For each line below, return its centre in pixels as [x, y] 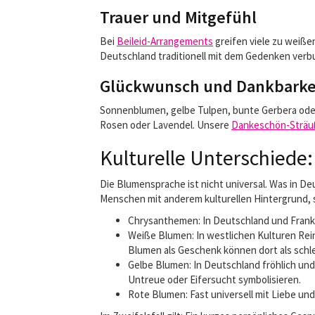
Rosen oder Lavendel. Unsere [166, 125]
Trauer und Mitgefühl [178, 17]
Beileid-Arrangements [165, 41]
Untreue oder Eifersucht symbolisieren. [214, 279]
